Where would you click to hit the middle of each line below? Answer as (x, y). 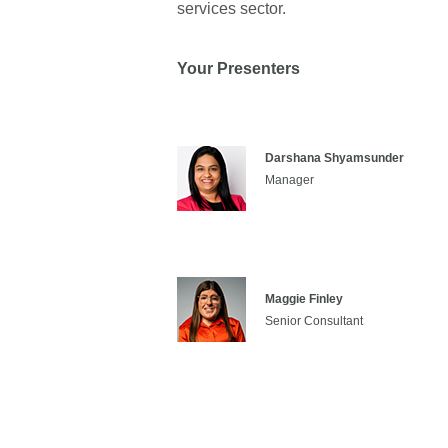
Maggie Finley (304, 298)
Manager (289, 179)
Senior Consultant (314, 320)
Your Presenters (238, 68)
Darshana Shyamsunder (334, 157)
